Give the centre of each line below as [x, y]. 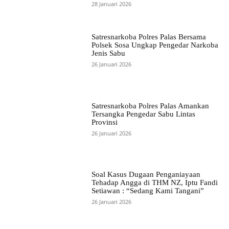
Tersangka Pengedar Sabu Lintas [143, 114]
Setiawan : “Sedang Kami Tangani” [147, 190]
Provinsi [104, 122]
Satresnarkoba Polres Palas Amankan [150, 106]
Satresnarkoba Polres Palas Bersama [148, 37]
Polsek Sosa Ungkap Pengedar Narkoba [155, 45]
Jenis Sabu [108, 53]
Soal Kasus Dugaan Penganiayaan [146, 174]
